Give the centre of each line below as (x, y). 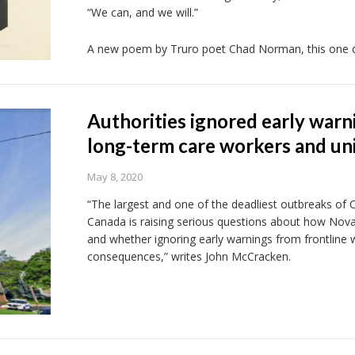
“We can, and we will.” (142, 12)
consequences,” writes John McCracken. (189, 256)
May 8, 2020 (115, 177)
